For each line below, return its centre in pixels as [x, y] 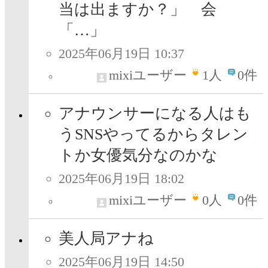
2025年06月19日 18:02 [121, 179]
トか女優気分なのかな [138, 156]
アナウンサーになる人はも [155, 114]
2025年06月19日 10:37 [121, 54]
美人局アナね [106, 239]
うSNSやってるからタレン [153, 135]
